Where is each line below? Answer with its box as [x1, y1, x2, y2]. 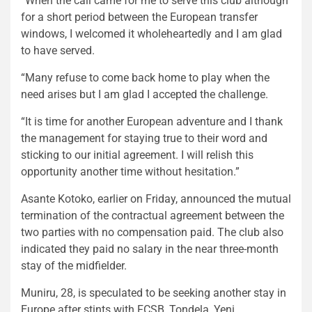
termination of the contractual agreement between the [21, 209, 284, 223]
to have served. [21, 44, 95, 58]
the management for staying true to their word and [21, 132, 267, 146]
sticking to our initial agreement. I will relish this [21, 148, 253, 162]
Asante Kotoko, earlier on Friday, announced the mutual [21, 192, 291, 206]
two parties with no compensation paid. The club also [21, 226, 283, 240]
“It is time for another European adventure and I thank [21, 115, 283, 129]
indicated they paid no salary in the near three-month [21, 242, 279, 256]
